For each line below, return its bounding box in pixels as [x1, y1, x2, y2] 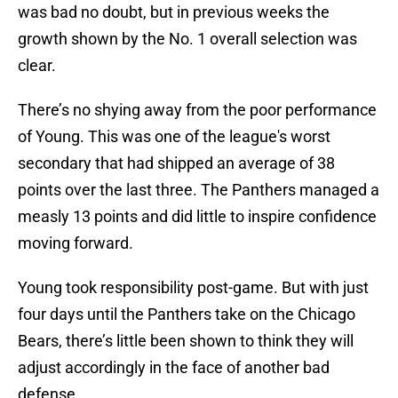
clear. [18, 56, 56, 76]
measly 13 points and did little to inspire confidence [18, 207, 377, 227]
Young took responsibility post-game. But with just [18, 278, 369, 298]
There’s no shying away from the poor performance [18, 100, 377, 120]
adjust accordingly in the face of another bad [18, 358, 330, 378]
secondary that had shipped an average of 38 [18, 154, 335, 173]
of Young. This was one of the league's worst [18, 127, 330, 147]
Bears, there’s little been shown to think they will [18, 331, 354, 351]
